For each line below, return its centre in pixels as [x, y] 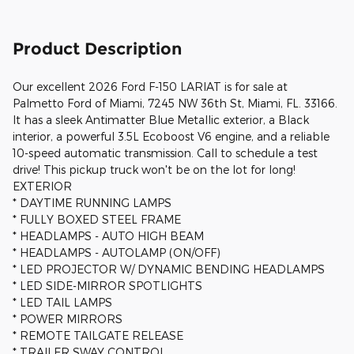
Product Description [97, 49]
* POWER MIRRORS [68, 319]
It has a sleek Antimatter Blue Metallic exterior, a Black [161, 120]
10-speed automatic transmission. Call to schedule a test [165, 153]
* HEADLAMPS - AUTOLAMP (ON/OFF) [117, 253]
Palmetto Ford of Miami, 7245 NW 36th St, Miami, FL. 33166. [175, 104]
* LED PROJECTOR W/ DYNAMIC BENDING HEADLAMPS [169, 269]
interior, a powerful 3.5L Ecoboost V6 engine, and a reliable [171, 137]
